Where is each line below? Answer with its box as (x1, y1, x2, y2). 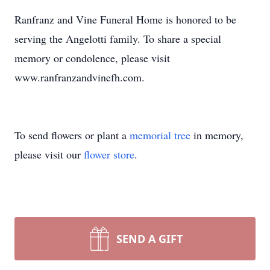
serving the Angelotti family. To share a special (14, 31, 221, 46)
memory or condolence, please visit (14, 51, 170, 65)
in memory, (190, 128, 243, 142)
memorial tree (130, 128, 190, 142)
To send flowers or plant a (14, 128, 130, 142)
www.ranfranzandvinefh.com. (14, 70, 145, 84)
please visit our (14, 147, 84, 162)
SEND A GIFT (116, 231, 183, 246)
